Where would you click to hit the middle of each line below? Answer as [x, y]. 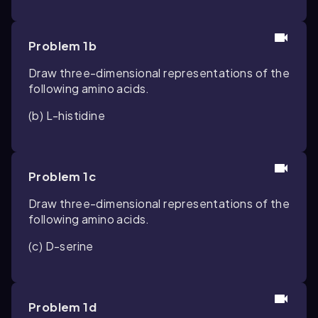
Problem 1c [62, 176]
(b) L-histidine [67, 115]
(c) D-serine [61, 246]
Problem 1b [62, 46]
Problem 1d [62, 307]
